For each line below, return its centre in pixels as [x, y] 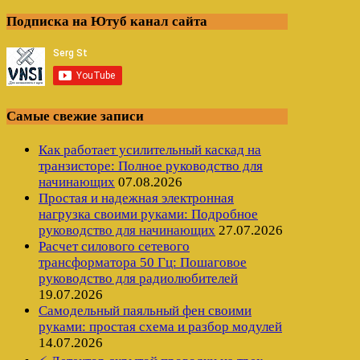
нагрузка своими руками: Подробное [148, 214]
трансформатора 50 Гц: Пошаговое [143, 262]
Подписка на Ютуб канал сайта [107, 21]
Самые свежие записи [75, 116]
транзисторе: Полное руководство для [151, 166]
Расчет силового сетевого [114, 246]
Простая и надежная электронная [136, 198]
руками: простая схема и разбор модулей [160, 326]
